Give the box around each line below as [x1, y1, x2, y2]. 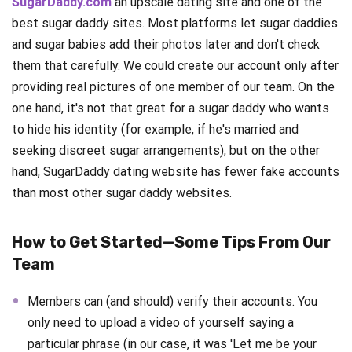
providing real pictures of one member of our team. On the [12, 79, 335, 95]
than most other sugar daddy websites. [12, 185, 232, 201]
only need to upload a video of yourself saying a [27, 315, 294, 331]
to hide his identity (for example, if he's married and [12, 122, 299, 137]
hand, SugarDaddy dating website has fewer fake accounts [12, 164, 339, 180]
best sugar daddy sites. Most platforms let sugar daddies [12, 16, 338, 31]
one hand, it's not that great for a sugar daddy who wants [12, 101, 329, 116]
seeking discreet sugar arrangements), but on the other [12, 143, 320, 159]
